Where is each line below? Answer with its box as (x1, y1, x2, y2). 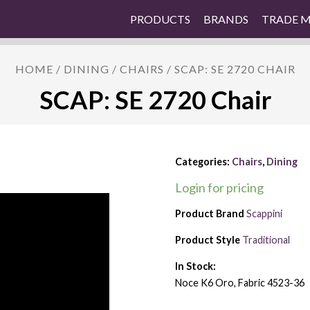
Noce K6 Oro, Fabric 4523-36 (174, 276, 304, 289)
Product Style (174, 233, 240, 246)
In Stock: (174, 259, 216, 272)
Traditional (241, 233, 290, 246)
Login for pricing (174, 179, 264, 195)
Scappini (246, 207, 282, 219)
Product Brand (174, 207, 244, 219)
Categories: (174, 156, 232, 168)
